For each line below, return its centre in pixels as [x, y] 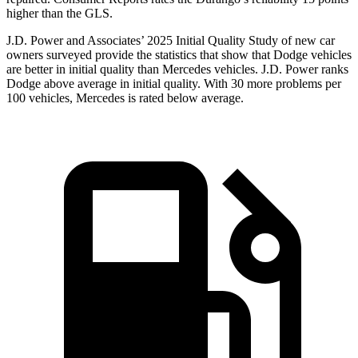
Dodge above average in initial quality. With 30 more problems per [174, 84]
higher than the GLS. [60, 14]
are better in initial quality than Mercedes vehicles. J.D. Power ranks [177, 70]
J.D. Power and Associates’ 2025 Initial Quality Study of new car [171, 41]
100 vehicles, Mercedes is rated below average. [125, 98]
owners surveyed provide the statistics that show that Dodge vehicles [179, 55]
